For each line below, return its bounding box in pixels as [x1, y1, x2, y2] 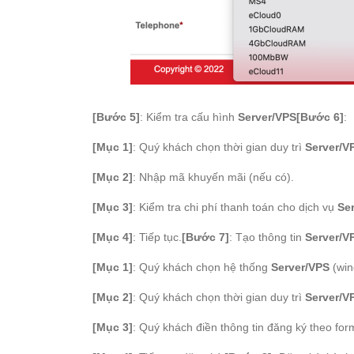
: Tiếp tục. [133, 231, 182, 243]
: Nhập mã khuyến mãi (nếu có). [133, 171, 294, 183]
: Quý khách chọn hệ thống [133, 261, 271, 273]
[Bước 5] [92, 111, 140, 123]
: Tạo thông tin [229, 231, 305, 243]
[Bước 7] [182, 231, 229, 243]
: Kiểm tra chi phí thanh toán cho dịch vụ [133, 201, 337, 213]
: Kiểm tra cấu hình [140, 111, 238, 123]
